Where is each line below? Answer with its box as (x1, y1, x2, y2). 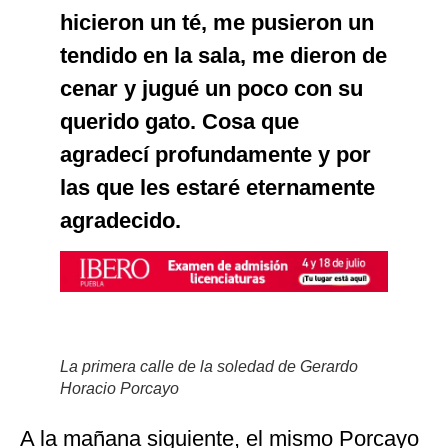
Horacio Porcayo (60, 380, 179, 398)
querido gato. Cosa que (60, 109, 299, 135)
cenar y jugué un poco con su (60, 76, 363, 102)
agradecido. (60, 208, 181, 234)
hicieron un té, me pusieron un (60, 10, 374, 36)
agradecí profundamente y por (60, 142, 371, 168)
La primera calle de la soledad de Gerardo (60, 358, 358, 376)
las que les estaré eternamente (60, 175, 375, 201)
